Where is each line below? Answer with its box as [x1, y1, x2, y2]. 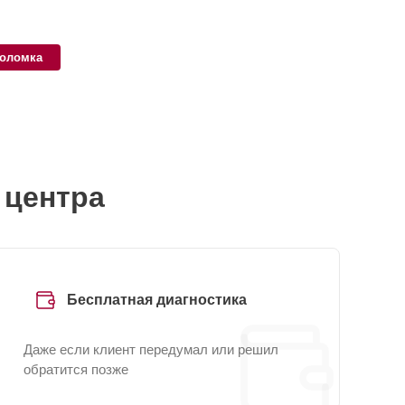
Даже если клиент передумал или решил [24, 342, 278, 357]
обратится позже [24, 362, 128, 377]
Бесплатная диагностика [67, 292, 247, 307]
